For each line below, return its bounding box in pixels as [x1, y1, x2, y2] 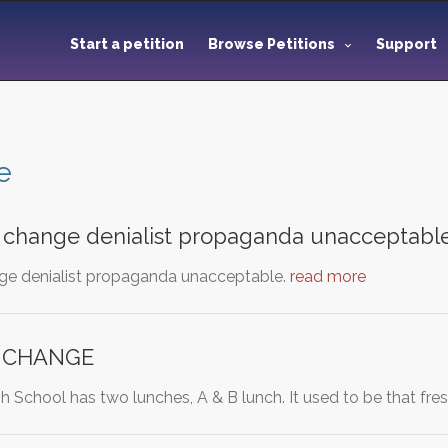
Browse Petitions [208, 36, 335, 52]
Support [376, 36, 440, 52]
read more [290, 267, 366, 286]
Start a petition [70, 36, 184, 52]
